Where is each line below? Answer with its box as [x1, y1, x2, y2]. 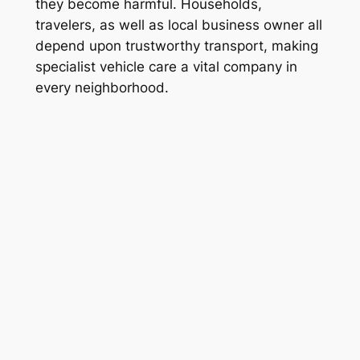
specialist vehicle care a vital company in [35, 59, 297, 76]
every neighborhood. [35, 80, 169, 96]
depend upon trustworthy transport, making [35, 38, 318, 55]
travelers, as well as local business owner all [35, 17, 322, 34]
